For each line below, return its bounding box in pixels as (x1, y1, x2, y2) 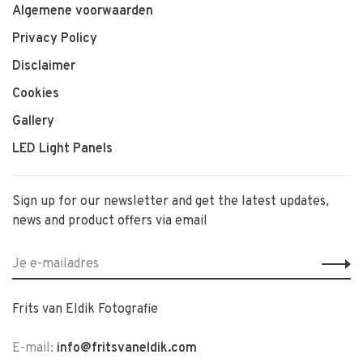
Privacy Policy (12, 31, 97, 47)
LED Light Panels (12, 141, 113, 157)
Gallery (12, 113, 54, 130)
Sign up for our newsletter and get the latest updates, (12, 194, 329, 210)
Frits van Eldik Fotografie (12, 301, 158, 318)
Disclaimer (12, 58, 75, 75)
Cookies (12, 86, 59, 102)
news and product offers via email (12, 213, 207, 229)
